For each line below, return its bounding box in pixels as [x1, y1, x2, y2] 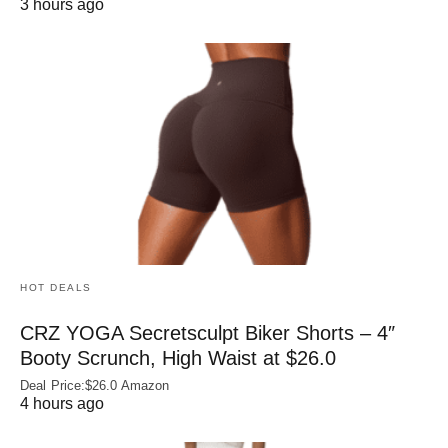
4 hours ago [20, 394, 104, 412]
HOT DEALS [20, 281, 92, 293]
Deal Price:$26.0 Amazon [20, 377, 170, 393]
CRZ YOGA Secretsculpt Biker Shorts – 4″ [20, 321, 395, 344]
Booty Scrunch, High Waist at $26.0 [20, 346, 336, 369]
